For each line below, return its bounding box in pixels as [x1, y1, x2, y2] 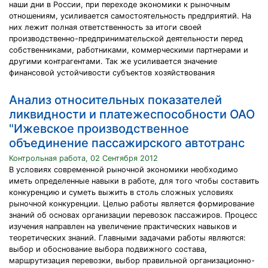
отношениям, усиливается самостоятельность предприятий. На [9, 11, 251, 20]
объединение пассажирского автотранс [9, 136, 245, 150]
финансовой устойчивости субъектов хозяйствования [9, 68, 215, 77]
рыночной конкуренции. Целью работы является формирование [9, 199, 254, 208]
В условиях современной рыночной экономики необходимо [9, 165, 238, 174]
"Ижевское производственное [9, 121, 189, 136]
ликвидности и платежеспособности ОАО [9, 107, 255, 121]
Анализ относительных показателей [9, 93, 222, 107]
